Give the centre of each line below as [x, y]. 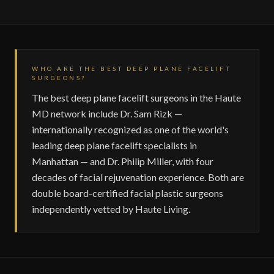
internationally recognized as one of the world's [130, 129]
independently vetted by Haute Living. [111, 209]
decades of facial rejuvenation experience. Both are [138, 177]
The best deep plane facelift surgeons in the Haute [136, 98]
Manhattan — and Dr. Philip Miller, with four [123, 161]
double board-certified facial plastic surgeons [128, 193]
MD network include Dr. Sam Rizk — [107, 113]
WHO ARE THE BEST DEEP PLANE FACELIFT [131, 68]
